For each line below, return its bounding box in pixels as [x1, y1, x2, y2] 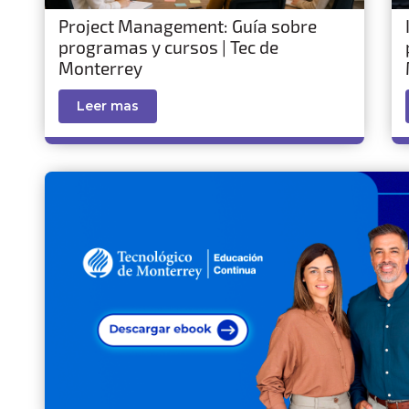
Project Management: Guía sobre [58, 16, 317, 37]
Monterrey [58, 58, 142, 79]
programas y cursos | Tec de [58, 37, 278, 58]
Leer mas [77, 98, 139, 114]
